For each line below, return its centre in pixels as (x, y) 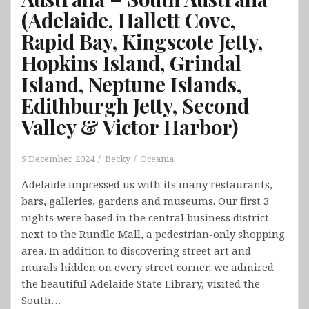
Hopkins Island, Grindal (131, 63)
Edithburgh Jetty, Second (135, 106)
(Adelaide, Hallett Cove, (128, 20)
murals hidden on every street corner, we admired (148, 267)
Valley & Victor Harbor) (130, 127)
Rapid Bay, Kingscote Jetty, (142, 42)
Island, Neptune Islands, (131, 84)
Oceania (157, 159)
